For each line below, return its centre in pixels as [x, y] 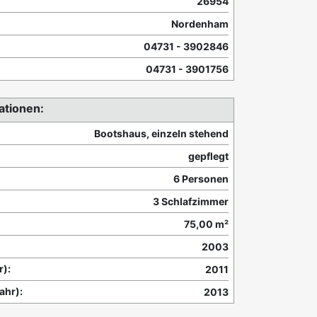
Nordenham [200, 24]
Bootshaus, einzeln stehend [161, 134]
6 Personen [201, 179]
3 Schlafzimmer [191, 202]
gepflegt [208, 156]
